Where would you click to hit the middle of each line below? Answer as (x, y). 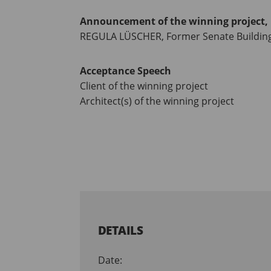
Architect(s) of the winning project (157, 101)
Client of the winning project (144, 86)
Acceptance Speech (126, 71)
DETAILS (120, 230)
